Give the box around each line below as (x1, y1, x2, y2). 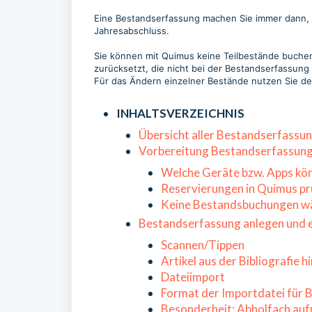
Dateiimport (161, 270, 225, 284)
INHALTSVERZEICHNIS (116, 106, 244, 120)
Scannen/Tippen (161, 237, 244, 252)
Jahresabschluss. (94, 25, 172, 36)
